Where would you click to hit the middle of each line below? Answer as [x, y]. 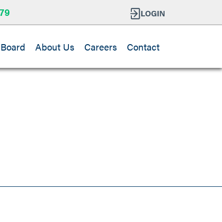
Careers [101, 47]
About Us [55, 47]
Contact [143, 47]
